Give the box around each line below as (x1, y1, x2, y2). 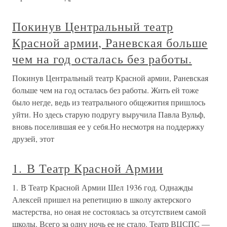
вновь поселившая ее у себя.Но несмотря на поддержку (12, 121, 204, 132)
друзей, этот (12, 133, 54, 144)
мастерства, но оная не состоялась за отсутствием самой (12, 206, 206, 217)
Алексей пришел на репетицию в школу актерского (12, 194, 191, 205)
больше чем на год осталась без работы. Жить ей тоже (12, 85, 199, 96)
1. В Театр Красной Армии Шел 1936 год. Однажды (12, 182, 193, 193)
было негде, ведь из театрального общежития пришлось (12, 97, 205, 108)
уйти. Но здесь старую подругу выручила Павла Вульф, (12, 109, 205, 120)
